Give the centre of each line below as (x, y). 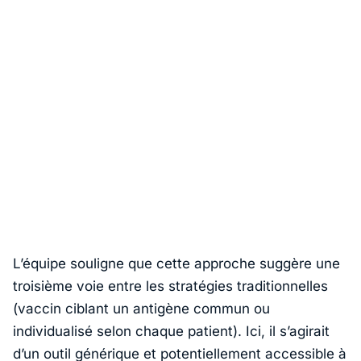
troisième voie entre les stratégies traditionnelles (170, 286)
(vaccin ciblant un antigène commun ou (141, 309)
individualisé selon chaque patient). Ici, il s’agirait (171, 332)
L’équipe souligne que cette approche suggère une (176, 264)
